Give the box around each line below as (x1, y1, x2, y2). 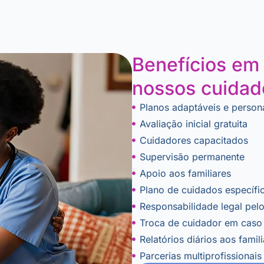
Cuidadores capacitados (139, 134, 251, 146)
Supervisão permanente (139, 150, 247, 163)
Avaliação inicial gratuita (139, 117, 250, 130)
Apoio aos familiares (139, 167, 234, 179)
